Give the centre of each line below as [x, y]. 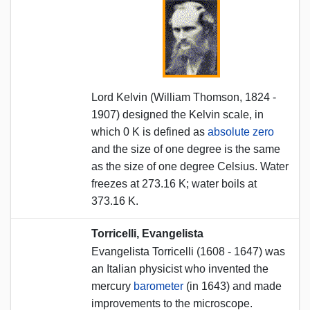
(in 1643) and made [232, 286]
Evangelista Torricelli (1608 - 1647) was [188, 251]
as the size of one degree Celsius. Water [190, 166]
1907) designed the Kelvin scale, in [177, 114]
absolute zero [241, 131]
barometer [158, 286]
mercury [112, 286]
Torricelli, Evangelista [147, 233]
